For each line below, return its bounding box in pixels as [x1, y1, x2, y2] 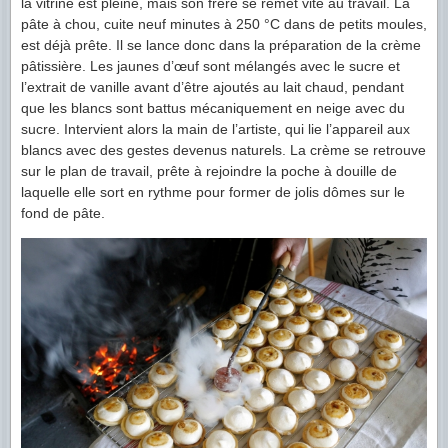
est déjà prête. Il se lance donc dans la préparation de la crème [21, 36, 421, 53]
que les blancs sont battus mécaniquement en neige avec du [21, 99, 405, 116]
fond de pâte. [21, 204, 105, 221]
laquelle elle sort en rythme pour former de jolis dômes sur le [21, 183, 405, 200]
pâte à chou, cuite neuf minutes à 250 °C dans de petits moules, [21, 15, 427, 32]
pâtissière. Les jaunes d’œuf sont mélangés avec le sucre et [21, 57, 400, 74]
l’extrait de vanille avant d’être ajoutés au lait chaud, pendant [21, 78, 404, 95]
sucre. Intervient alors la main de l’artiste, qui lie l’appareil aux [21, 120, 410, 137]
